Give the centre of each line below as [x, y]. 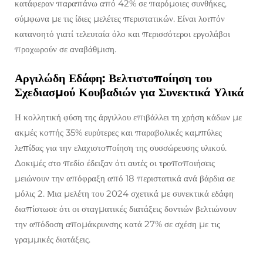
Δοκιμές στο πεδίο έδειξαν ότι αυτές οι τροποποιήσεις [115, 163]
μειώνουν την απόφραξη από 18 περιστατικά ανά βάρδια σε [125, 178]
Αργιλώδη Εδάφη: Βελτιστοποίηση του [113, 78]
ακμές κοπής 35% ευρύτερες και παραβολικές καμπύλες [118, 133]
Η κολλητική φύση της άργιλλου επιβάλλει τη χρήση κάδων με [128, 117]
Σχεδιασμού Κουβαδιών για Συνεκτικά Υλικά [129, 92]
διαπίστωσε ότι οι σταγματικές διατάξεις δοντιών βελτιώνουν [126, 209]
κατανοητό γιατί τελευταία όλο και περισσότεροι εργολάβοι [122, 34]
